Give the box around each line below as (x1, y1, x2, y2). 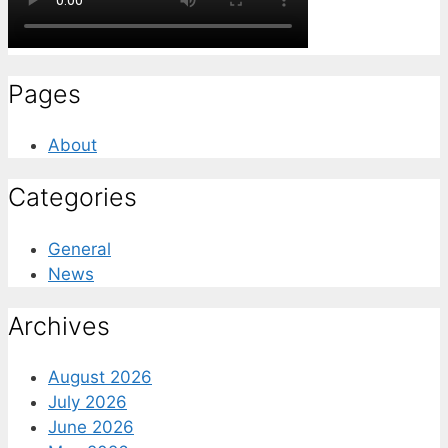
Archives (8, 310, 110, 341)
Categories (8, 182, 137, 213)
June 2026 (48, 417, 134, 438)
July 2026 (48, 392, 127, 413)
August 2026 (48, 367, 152, 388)
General (48, 238, 111, 259)
